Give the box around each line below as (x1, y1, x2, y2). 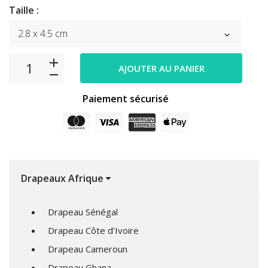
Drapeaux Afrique (21, 172, 103, 185)
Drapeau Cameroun (48, 243, 127, 255)
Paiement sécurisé (83, 92, 169, 106)
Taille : (9, 4, 39, 17)
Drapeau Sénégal (48, 206, 118, 218)
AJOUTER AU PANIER (118, 62, 205, 75)
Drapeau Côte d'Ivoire (48, 224, 139, 237)
